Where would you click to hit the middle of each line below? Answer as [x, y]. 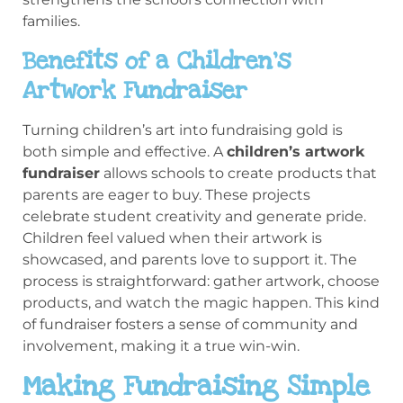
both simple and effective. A [125, 151]
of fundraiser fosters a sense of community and [190, 324]
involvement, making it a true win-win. [161, 345]
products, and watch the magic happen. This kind [201, 302]
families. [51, 22]
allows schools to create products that [238, 173]
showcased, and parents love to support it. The [190, 259]
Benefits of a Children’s [157, 60]
